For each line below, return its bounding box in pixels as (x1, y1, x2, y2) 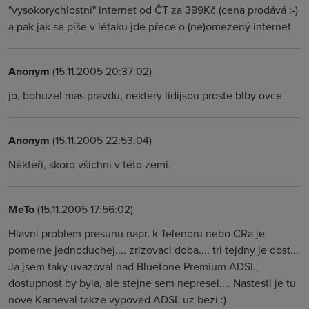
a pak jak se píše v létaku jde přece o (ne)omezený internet (8, 19, 291, 34)
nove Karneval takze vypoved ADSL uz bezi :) (8, 292, 226, 307)
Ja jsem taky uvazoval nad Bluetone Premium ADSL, (8, 259, 259, 274)
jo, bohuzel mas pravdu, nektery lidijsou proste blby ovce (8, 88, 282, 103)
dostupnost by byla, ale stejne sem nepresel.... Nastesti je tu (8, 275, 296, 290)
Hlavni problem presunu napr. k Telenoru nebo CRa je (8, 226, 265, 241)
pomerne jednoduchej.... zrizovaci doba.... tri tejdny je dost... (8, 242, 299, 257)
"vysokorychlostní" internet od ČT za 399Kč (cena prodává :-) (8, 2, 298, 17)
